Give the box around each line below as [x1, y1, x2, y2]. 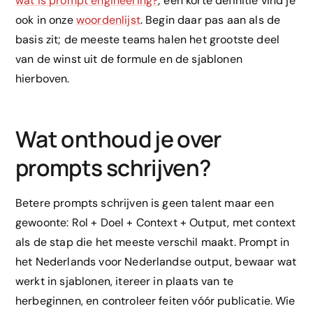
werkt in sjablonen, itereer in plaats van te [15, 274, 234, 289]
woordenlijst [75, 13, 140, 28]
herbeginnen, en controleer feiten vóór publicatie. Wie [15, 293, 296, 309]
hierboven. [15, 71, 70, 87]
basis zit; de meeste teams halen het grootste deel [15, 32, 280, 48]
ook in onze [15, 13, 76, 28]
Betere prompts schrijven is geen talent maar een [15, 196, 274, 211]
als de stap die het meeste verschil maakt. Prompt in [15, 235, 290, 250]
